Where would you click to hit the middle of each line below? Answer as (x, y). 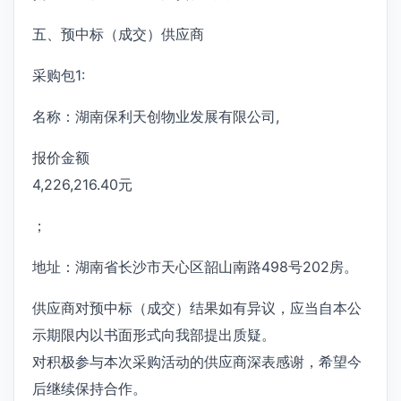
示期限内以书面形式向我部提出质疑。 (154, 334)
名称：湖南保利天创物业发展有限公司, (156, 116)
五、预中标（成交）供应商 (118, 34)
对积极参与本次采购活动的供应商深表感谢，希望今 (197, 361)
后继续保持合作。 (90, 388)
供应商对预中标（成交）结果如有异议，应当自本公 (197, 307)
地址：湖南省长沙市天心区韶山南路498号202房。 (195, 266)
